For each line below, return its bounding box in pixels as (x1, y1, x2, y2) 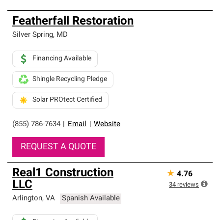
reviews (177, 182, 199, 188)
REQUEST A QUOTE (21, 142, 96, 152)
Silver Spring (12, 31, 53, 39)
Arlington (12, 195, 42, 202)
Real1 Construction (12, 167, 113, 179)
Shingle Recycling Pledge (32, 76, 107, 83)
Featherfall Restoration (12, 16, 134, 27)
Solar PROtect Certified (32, 96, 102, 104)
